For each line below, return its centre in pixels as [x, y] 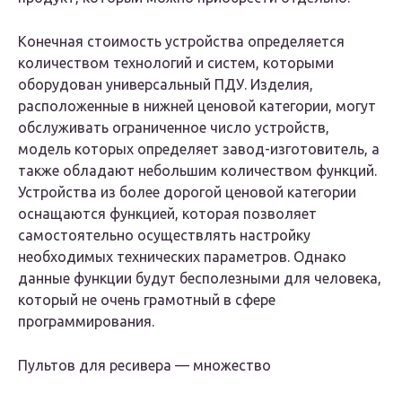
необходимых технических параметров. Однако [182, 257]
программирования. [86, 322]
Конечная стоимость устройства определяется [181, 42]
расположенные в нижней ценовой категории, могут [197, 106]
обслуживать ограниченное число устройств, [174, 128]
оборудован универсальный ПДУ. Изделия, [166, 85]
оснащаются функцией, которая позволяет [167, 214]
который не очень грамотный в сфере [147, 300]
